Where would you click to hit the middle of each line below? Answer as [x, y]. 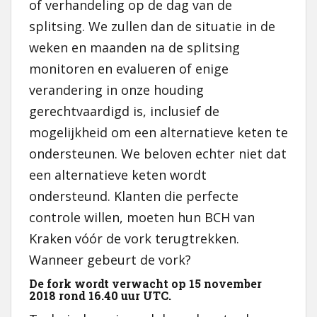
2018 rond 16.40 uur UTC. [100, 295]
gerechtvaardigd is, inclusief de [124, 111]
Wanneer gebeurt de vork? [110, 260]
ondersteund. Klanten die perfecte [134, 196]
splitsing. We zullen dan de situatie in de [152, 26]
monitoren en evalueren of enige [129, 69]
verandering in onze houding [116, 90]
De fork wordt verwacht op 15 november [145, 283]
